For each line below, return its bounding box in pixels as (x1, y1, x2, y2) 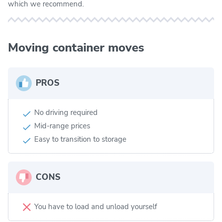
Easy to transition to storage (34, 134, 126, 144)
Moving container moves (8, 39, 144, 55)
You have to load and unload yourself (34, 201, 157, 212)
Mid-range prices (34, 120, 90, 131)
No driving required (34, 107, 98, 117)
